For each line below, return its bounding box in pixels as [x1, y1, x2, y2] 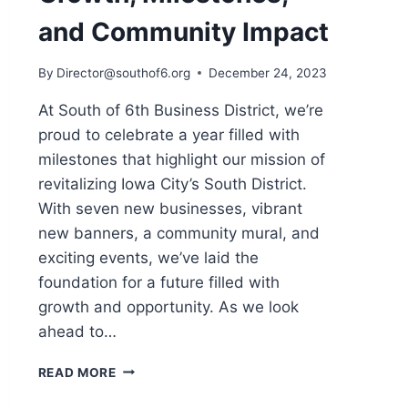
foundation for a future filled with [37, 272, 280, 291]
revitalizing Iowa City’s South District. [37, 174, 307, 193]
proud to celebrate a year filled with [37, 125, 300, 144]
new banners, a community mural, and [37, 223, 320, 242]
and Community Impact [37, 15, 329, 47]
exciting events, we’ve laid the [37, 248, 259, 267]
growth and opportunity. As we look [37, 297, 299, 316]
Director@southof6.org [56, 65, 190, 80]
